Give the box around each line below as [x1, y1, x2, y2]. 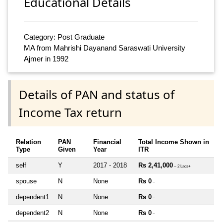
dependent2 [16, 209, 49, 217]
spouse [16, 177, 37, 185]
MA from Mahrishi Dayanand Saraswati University [24, 44, 185, 53]
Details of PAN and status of [19, 86, 174, 103]
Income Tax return [19, 104, 122, 120]
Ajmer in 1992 [24, 55, 68, 63]
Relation [16, 138, 41, 146]
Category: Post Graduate [24, 33, 105, 42]
